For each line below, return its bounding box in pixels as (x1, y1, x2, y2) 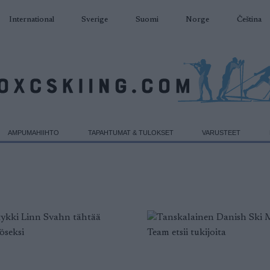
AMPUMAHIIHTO (8, 128, 60, 136)
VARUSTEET (202, 128, 241, 136)
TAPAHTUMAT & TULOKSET (87, 128, 174, 136)
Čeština (236, 16, 262, 24)
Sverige (81, 16, 108, 24)
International (8, 16, 54, 24)
